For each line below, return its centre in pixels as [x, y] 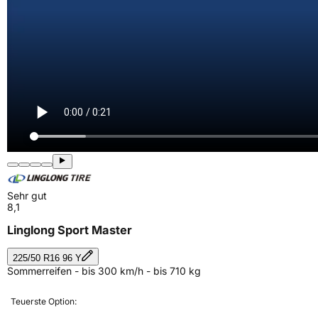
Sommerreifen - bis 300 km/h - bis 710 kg [104, 270]
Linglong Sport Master [70, 230]
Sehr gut [27, 196]
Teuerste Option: [44, 301]
